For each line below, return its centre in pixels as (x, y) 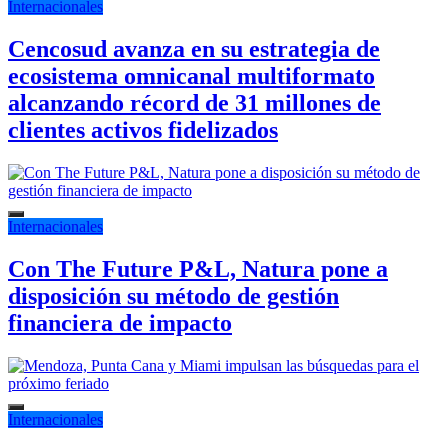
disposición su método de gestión (173, 296)
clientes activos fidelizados (143, 130)
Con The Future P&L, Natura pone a (198, 269)
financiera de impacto (120, 323)
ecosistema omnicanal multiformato (191, 76)
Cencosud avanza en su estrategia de (194, 49)
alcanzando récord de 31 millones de (194, 103)
